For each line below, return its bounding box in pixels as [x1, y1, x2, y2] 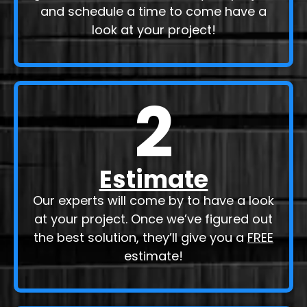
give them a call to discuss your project [32, 22, 275, 40]
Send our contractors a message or [43, 3, 264, 21]
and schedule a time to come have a [40, 40, 267, 58]
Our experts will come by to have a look [33, 229, 274, 247]
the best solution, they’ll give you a [34, 266, 247, 284]
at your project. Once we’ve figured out [34, 247, 273, 265]
